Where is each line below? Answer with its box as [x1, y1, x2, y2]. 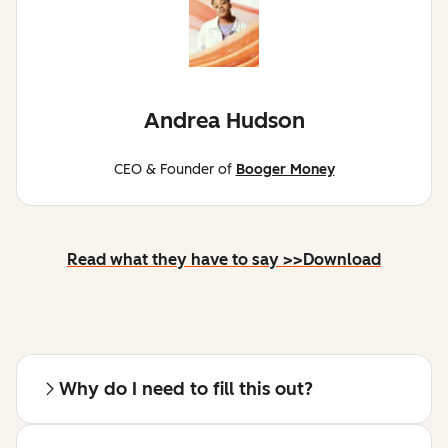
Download [303, 250, 381, 270]
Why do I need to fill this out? [59, 378, 313, 401]
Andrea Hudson [143, 107, 305, 135]
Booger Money [235, 161, 335, 179]
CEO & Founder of [113, 161, 236, 179]
